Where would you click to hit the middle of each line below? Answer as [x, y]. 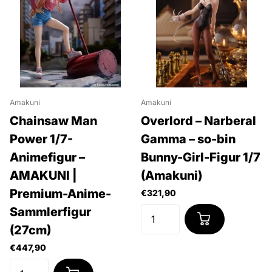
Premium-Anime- [60, 193]
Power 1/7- [41, 139]
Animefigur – [47, 157]
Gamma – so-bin [188, 139]
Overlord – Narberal [199, 121]
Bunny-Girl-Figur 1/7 [201, 157]
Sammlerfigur [50, 212]
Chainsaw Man [53, 121]
